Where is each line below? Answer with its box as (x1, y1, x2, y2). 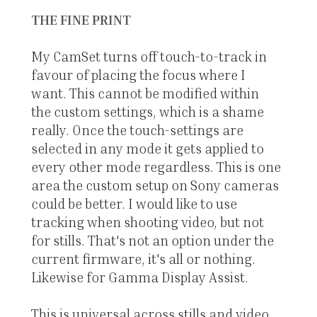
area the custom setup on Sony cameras (30, 177, 279, 194)
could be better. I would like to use (30, 195, 237, 212)
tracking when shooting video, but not (30, 214, 264, 231)
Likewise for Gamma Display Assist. (30, 269, 248, 286)
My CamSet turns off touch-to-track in (30, 48, 267, 65)
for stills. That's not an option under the (30, 232, 274, 249)
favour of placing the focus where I (30, 67, 246, 83)
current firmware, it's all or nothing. (30, 250, 255, 267)
